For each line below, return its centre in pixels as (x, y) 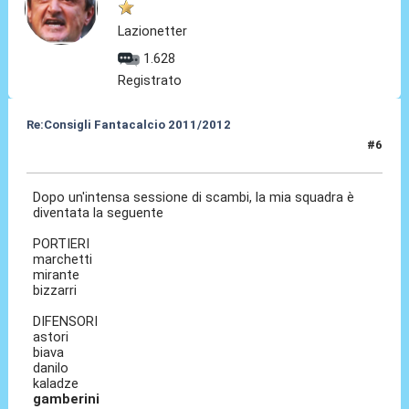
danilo (51, 368)
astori (51, 337)
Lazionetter (153, 31)
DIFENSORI (66, 322)
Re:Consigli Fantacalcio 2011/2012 (128, 125)
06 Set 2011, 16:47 (80, 152)
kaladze (56, 384)
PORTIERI (62, 244)
